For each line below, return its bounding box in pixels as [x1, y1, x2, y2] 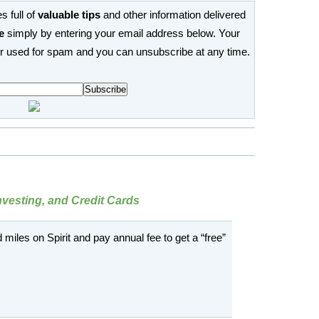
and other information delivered [100, 9, 246, 21]
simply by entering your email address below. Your [4, 28, 240, 39]
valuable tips [38, 9, 100, 21]
